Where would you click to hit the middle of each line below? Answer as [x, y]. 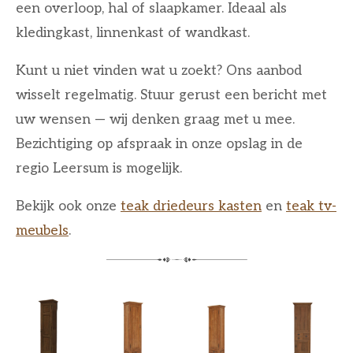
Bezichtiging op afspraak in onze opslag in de [159, 143]
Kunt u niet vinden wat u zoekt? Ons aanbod [159, 70]
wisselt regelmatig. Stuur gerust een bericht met [171, 95]
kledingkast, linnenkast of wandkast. [133, 32]
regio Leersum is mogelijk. [99, 168]
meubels [42, 231]
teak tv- [311, 206]
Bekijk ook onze [68, 206]
